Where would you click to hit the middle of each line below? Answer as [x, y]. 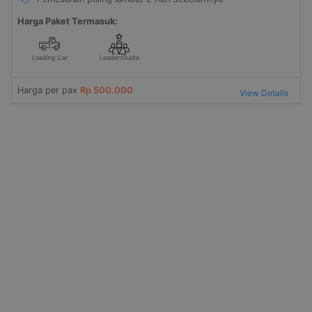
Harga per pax [49, 90]
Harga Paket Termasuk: [68, 21]
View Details [264, 93]
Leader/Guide [119, 57]
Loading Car [49, 57]
